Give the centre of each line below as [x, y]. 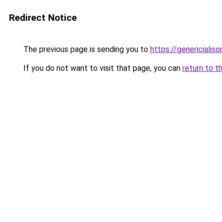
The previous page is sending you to [86, 49]
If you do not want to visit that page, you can [102, 68]
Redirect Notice [43, 18]
